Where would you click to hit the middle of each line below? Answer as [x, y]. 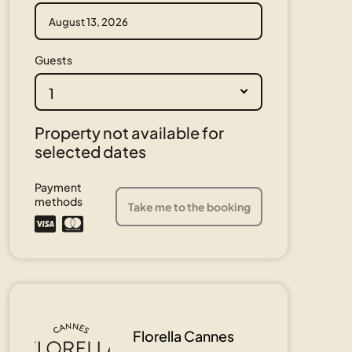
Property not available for [129, 132]
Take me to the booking [189, 207]
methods [59, 201]
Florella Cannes [183, 336]
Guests [53, 60]
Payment [58, 187]
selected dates [90, 151]
